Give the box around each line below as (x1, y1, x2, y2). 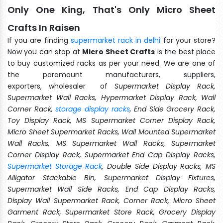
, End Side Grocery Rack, (129, 104, 216, 114)
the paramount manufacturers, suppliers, (7, 69, 216, 80)
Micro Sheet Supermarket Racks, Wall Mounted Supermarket (7, 126, 216, 137)
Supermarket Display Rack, (114, 81, 216, 91)
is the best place (155, 46, 216, 57)
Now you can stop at (7, 46, 83, 57)
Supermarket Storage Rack (7, 161, 103, 171)
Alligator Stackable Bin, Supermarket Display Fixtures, (7, 172, 216, 183)
